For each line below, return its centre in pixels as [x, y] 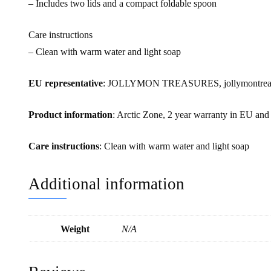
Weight [75, 229]
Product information [70, 115]
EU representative [66, 83]
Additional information [106, 184]
